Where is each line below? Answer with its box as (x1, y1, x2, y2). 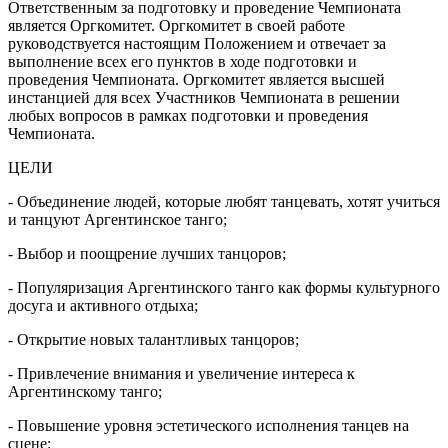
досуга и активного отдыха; (8, 297, 198, 315)
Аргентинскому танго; (8, 383, 162, 401)
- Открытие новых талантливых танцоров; (8, 331, 299, 349)
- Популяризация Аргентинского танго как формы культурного (8, 279, 440, 297)
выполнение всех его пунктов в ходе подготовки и (8, 53, 357, 71)
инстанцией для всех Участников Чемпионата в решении (8, 89, 400, 107)
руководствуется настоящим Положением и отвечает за (8, 35, 386, 53)
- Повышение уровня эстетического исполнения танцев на (8, 417, 409, 435)
